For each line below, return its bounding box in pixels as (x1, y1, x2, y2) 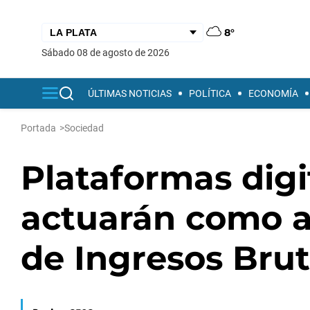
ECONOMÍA (248, 88, 298, 99)
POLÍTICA (189, 88, 231, 99)
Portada (21, 122, 56, 134)
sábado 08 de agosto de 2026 (47, 46, 170, 58)
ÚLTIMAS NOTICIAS (88, 88, 172, 99)
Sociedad (64, 122, 104, 134)
